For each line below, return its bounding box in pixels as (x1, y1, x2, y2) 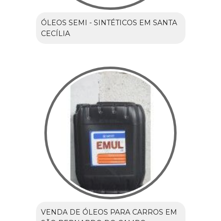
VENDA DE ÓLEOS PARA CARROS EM (40, 207, 177, 217)
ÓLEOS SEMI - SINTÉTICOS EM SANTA (40, 18, 177, 27)
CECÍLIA (40, 29, 70, 38)
